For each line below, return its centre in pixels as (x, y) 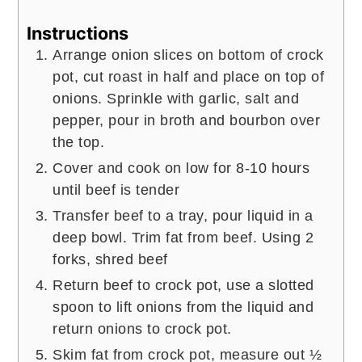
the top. (79, 142)
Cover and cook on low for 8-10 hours (181, 168)
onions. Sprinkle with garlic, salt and (176, 98)
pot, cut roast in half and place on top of (189, 76)
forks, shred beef (110, 259)
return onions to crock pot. (142, 328)
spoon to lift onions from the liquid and (183, 307)
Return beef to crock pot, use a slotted (183, 285)
